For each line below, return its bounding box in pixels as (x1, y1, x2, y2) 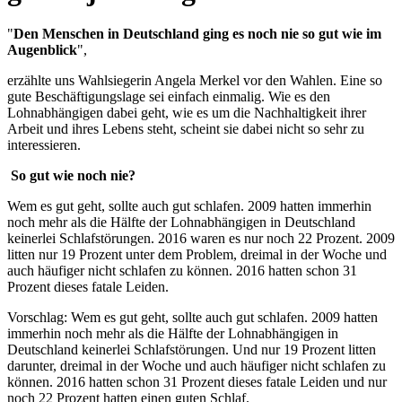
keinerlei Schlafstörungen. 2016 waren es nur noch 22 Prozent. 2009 (7, 231, 395, 247)
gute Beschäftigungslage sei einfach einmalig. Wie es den (7, 89, 330, 105)
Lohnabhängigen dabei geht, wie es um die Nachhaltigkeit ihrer (7, 105, 366, 121)
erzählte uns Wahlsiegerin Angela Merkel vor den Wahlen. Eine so (7, 73, 382, 89)
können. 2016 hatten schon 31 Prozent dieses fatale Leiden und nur (7, 374, 387, 390)
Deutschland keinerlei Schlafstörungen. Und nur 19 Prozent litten (7, 342, 376, 358)
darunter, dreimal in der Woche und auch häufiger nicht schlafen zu (7, 358, 386, 374)
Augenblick (7, 42, 77, 58)
